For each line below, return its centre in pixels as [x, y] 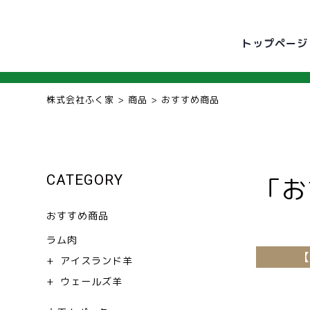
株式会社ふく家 [81, 100]
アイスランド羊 [97, 261]
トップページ [275, 44]
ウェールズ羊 [92, 282]
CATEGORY [85, 180]
